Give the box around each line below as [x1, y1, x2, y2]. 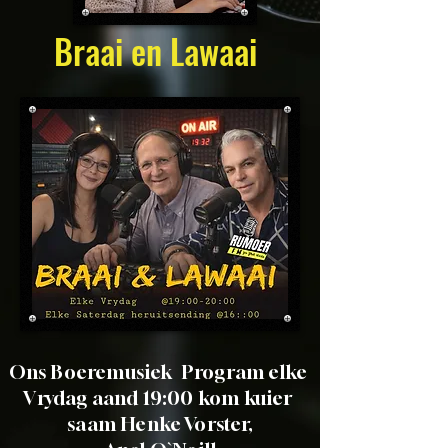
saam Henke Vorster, [67, 412, 253, 435]
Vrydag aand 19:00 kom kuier [23, 386, 297, 409]
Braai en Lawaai [53, 25, 257, 76]
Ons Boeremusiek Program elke [8, 360, 312, 383]
